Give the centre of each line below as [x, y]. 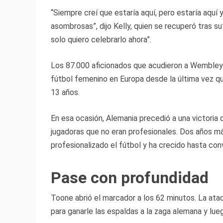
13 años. [65, 93]
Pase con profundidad [130, 178]
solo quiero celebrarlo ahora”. [101, 40]
